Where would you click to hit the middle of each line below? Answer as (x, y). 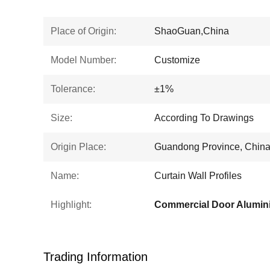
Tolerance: (73, 89)
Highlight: (71, 205)
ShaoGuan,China (192, 31)
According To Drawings (204, 118)
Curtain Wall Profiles (198, 176)
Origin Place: (78, 147)
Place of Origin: (83, 31)
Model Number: (83, 60)
